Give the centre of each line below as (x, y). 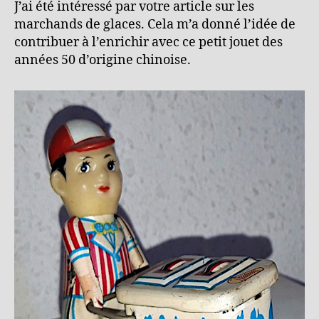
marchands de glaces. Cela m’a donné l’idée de (155, 25)
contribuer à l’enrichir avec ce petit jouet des (148, 42)
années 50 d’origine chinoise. (103, 60)
